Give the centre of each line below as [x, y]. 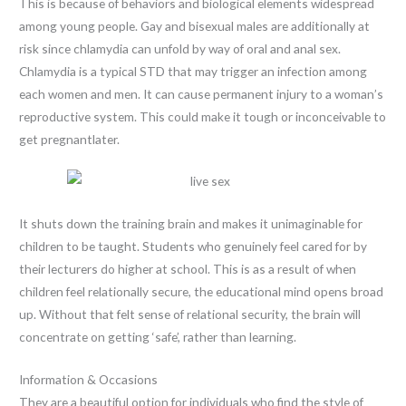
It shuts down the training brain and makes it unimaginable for [191, 224]
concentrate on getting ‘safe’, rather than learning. [158, 337]
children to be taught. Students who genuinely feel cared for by [193, 246]
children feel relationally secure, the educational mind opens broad [202, 292]
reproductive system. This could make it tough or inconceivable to [203, 116]
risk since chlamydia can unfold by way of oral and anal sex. [180, 48]
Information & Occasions [89, 380]
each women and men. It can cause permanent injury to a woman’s [202, 93]
